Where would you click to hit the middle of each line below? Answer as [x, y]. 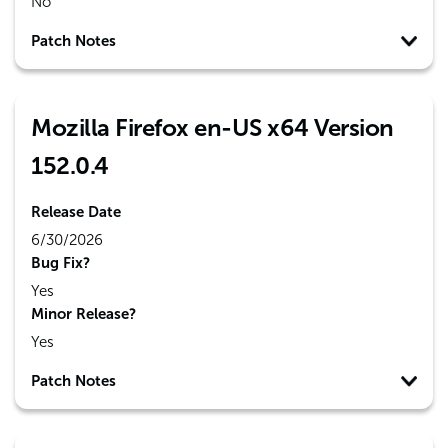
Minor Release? [83, 314]
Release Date [76, 212]
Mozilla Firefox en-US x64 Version [212, 127]
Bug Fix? [60, 263]
